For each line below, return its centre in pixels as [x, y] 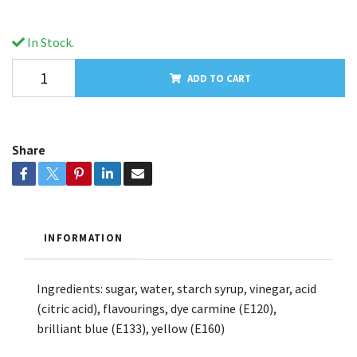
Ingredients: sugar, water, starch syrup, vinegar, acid [177, 288]
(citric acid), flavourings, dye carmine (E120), [157, 308]
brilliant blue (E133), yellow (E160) [131, 328]
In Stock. [49, 42]
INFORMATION [84, 237]
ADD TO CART [219, 78]
